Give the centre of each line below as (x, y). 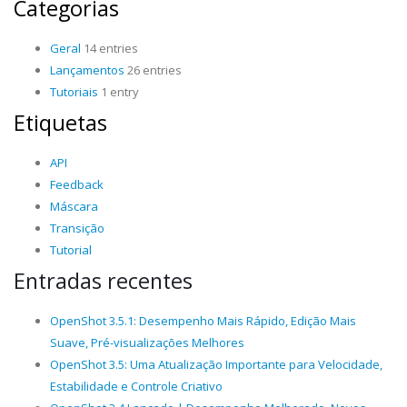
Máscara (74, 206)
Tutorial (71, 250)
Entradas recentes (103, 281)
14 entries (109, 48)
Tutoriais (74, 92)
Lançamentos (87, 70)
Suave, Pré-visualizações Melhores (147, 342)
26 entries (153, 70)
